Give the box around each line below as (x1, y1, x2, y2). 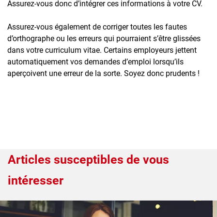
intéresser (8, 173, 63, 187)
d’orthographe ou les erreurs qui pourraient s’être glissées (7, 33, 201, 43)
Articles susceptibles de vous (8, 152, 169, 167)
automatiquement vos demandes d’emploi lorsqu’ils (7, 57, 184, 66)
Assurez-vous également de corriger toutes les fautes (7, 22, 187, 31)
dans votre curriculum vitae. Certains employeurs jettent (7, 45, 197, 55)
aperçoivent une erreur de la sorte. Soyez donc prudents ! (7, 68, 200, 78)
